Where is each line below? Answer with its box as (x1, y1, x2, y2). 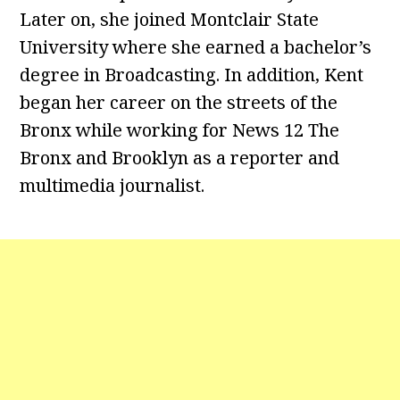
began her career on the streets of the (20, 90, 338, 114)
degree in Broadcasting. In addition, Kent (20, 62, 364, 87)
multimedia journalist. (20, 173, 205, 197)
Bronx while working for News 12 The (20, 118, 340, 142)
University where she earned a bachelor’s (20, 35, 372, 59)
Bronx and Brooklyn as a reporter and (20, 146, 340, 170)
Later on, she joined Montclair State (20, 7, 320, 31)
